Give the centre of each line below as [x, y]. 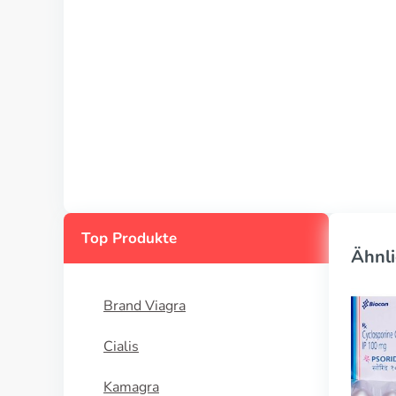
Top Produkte [129, 238]
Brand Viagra [145, 306]
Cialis [121, 346]
